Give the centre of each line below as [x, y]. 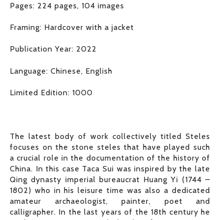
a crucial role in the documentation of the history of [110, 158]
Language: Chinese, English [61, 71]
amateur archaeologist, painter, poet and [110, 201]
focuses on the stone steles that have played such [110, 147]
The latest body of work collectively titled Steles [110, 136]
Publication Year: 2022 [53, 49]
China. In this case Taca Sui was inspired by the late [110, 168]
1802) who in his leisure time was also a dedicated [110, 190]
